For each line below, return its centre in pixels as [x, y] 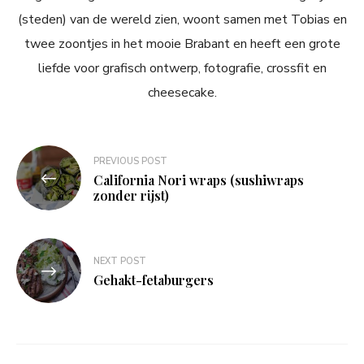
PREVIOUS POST [130, 161]
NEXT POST [120, 262]
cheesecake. [182, 93]
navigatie [57, 184]
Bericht [48, 158]
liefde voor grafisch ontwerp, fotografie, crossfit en [182, 69]
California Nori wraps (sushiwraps [199, 180]
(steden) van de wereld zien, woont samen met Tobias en [182, 20]
